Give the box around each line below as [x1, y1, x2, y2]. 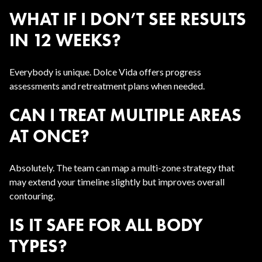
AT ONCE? [9, 125, 89, 147]
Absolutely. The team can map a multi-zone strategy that [9, 162, 235, 173]
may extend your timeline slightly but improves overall [9, 176, 225, 187]
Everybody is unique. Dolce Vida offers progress [9, 66, 201, 77]
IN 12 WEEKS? [9, 29, 121, 51]
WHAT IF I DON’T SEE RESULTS [9, 8, 246, 30]
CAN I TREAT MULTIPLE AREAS [9, 104, 242, 126]
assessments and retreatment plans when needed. [9, 80, 205, 91]
